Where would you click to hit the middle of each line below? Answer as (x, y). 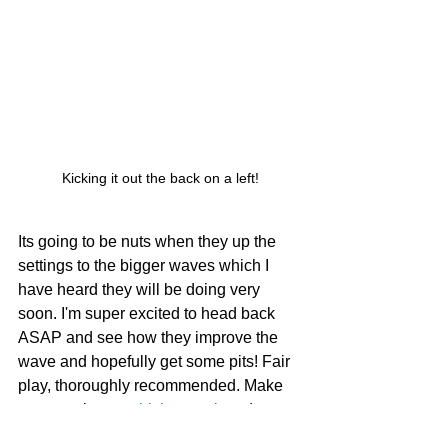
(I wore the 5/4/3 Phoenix (205, 434)
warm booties (65, 434)
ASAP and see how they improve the (150, 338)
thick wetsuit (178, 410)
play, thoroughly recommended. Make (152, 386)
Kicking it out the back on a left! (160, 178)
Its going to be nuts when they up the (149, 242)
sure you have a (76, 410)
